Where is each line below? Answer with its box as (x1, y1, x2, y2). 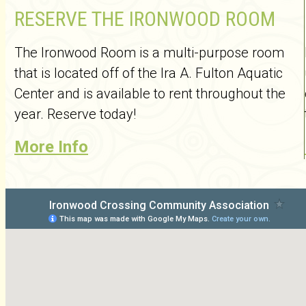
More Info (14, 137, 88, 156)
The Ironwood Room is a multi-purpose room (14, 44, 284, 61)
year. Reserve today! (14, 106, 136, 122)
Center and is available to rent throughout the (14, 85, 286, 102)
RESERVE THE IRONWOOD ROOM (14, 7, 275, 31)
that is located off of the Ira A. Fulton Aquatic (14, 65, 283, 81)
